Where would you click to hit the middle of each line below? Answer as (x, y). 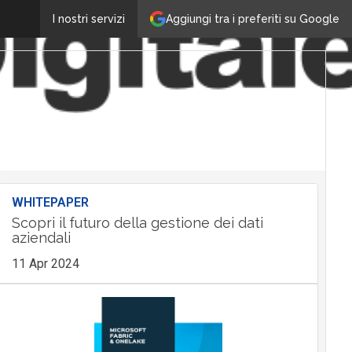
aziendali (41, 238)
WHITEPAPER (50, 202)
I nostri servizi (89, 19)
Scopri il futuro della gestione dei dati (137, 223)
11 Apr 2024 (45, 264)
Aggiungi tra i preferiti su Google (253, 18)
